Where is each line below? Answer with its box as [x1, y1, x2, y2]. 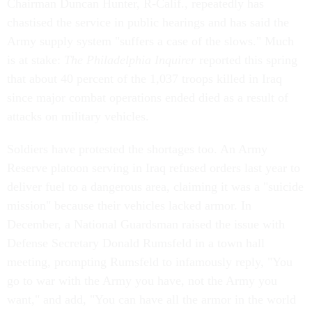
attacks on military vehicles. [7, 109, 149, 123]
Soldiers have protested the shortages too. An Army [7, 142, 267, 156]
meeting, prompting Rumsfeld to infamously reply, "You [7, 255, 292, 269]
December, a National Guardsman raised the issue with [7, 217, 285, 231]
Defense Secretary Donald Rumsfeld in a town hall [7, 236, 265, 250]
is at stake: [7, 53, 64, 67]
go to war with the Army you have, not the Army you [7, 274, 277, 288]
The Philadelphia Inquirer [64, 53, 196, 67]
